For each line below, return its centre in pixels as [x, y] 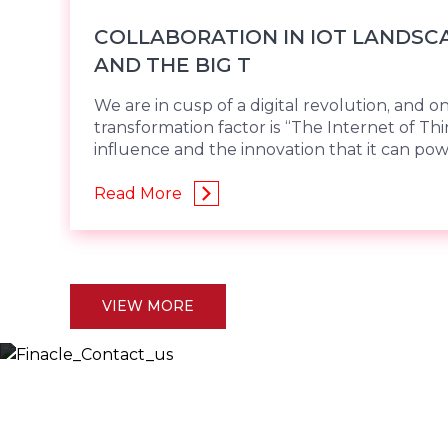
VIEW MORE [148, 305]
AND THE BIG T [172, 65]
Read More [138, 193]
